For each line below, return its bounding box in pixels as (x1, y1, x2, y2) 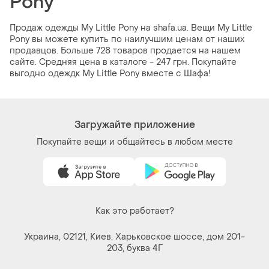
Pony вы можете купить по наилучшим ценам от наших (10, 34, 244, 46)
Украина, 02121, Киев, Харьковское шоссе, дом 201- (24, 231, 245, 243)
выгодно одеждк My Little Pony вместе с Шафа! (10, 68, 211, 80)
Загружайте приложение (74, 118, 195, 131)
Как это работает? (95, 205, 174, 217)
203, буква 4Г (106, 243, 163, 255)
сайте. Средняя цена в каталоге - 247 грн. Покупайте (10, 56, 237, 68)
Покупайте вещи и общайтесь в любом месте (36, 136, 233, 148)
